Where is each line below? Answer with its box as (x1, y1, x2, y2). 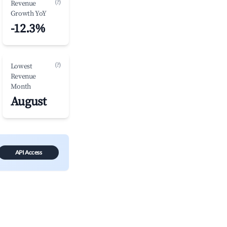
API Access (15, 148, 42, 156)
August (10, 94, 47, 109)
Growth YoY (10, 9, 47, 18)
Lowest (10, 62, 32, 71)
